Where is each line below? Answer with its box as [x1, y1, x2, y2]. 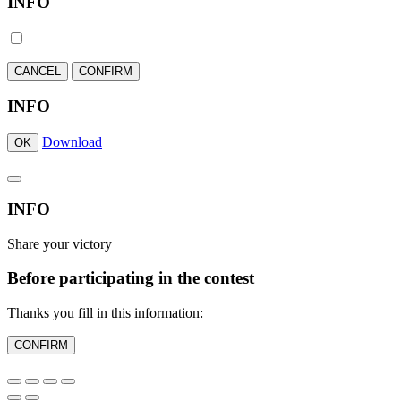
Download [42, 134, 102, 150]
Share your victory [7, 235, 112, 252]
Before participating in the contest [7, 269, 254, 288]
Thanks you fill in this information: [7, 304, 203, 320]
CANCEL [14, 64, 61, 78]
